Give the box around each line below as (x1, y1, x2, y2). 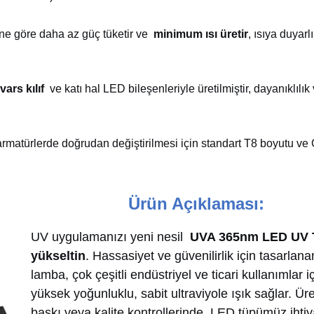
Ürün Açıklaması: (128, 193, 264, 213)
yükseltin (31, 248, 86, 263)
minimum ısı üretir (151, 27, 248, 40)
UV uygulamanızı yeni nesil (31, 229, 186, 244)
